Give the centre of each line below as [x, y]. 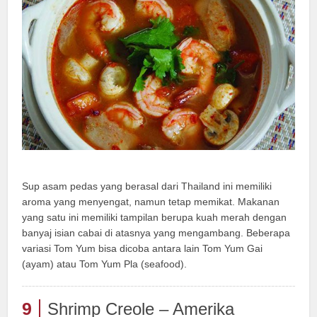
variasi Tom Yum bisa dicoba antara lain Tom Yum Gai [143, 248]
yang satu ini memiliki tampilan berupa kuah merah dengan [155, 217]
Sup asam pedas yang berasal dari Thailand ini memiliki [147, 186]
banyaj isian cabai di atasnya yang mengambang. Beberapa [156, 232]
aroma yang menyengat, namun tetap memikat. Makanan [151, 201]
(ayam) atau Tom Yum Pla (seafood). [105, 264]
